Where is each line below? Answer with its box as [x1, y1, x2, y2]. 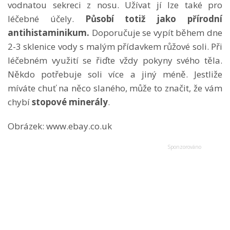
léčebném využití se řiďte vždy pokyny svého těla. [8, 54, 222, 66]
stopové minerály [32, 95, 108, 108]
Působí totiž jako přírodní [85, 12, 223, 25]
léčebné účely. [8, 12, 85, 25]
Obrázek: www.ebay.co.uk [8, 120, 112, 132]
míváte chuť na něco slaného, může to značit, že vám [8, 82, 222, 94]
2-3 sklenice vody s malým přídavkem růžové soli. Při [8, 40, 222, 52]
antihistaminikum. [8, 26, 89, 39]
